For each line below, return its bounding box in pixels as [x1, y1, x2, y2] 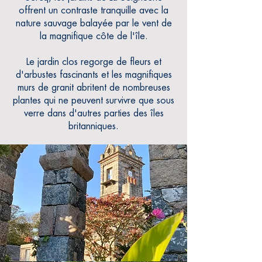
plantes [13, 96, 41, 105]
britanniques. [68, 122, 119, 131]
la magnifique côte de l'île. [39, 32, 148, 41]
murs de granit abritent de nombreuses [17, 83, 170, 92]
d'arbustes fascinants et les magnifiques [15, 70, 172, 80]
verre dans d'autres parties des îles [23, 109, 164, 118]
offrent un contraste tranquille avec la [19, 6, 168, 15]
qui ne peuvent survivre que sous [44, 96, 174, 105]
